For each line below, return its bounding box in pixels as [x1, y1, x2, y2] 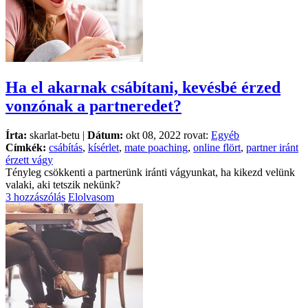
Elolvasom [68, 190, 114, 203]
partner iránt [246, 141, 298, 153]
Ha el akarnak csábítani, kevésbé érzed [5, 78, 280, 96]
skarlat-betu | [27, 129, 87, 141]
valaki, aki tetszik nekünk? [5, 178, 120, 190]
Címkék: [5, 141, 46, 153]
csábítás [49, 141, 82, 153]
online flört [193, 141, 241, 153]
